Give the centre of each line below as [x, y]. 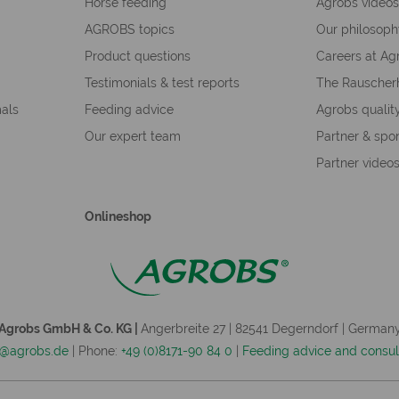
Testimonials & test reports [162, 82]
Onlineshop [118, 216]
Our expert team [132, 136]
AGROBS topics [129, 29]
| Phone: [95, 351]
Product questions [137, 56]
